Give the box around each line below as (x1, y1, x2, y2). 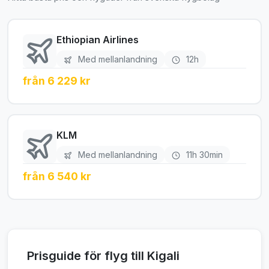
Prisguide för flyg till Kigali (27, 248, 180, 263)
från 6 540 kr (23, 169, 91, 183)
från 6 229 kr (23, 74, 91, 87)
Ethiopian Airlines (56, 33, 139, 46)
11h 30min (184, 149, 223, 160)
